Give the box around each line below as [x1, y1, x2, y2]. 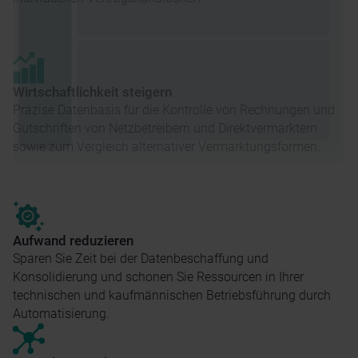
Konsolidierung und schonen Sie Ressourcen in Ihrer [13, 268, 304, 284]
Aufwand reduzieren [13, 232, 133, 249]
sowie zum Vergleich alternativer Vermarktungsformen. [13, 138, 320, 154]
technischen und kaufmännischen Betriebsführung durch [13, 287, 331, 303]
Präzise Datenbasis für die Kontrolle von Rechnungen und [13, 101, 335, 117]
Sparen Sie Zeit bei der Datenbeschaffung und [13, 250, 268, 266]
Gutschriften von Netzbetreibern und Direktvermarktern [13, 120, 317, 136]
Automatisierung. [13, 305, 109, 321]
